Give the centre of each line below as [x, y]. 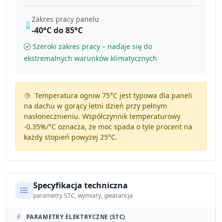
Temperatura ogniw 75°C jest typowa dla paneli [112, 96]
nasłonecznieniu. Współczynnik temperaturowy [102, 116]
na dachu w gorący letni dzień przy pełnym [95, 106]
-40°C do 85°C [57, 30]
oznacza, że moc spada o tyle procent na [124, 127]
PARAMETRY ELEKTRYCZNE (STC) [76, 217]
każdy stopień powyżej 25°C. [70, 137]
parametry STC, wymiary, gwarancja [83, 196]
